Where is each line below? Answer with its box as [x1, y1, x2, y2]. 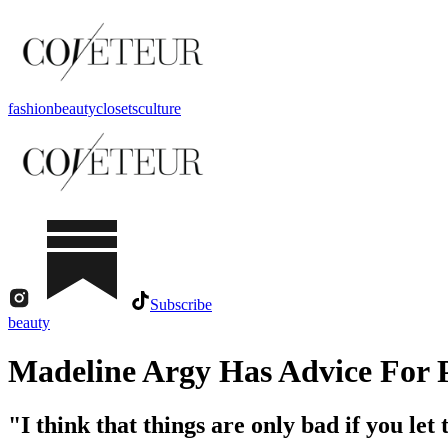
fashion [8, 100, 54, 117]
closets [96, 100, 138, 117]
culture [138, 100, 181, 117]
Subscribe [150, 296, 212, 313]
